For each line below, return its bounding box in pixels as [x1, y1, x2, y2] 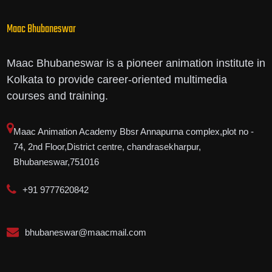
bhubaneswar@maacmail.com [24, 227, 146, 238]
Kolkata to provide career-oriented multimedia [6, 73, 227, 86]
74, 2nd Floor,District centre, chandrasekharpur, [13, 141, 201, 152]
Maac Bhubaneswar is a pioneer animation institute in [6, 57, 265, 70]
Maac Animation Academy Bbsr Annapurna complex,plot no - [13, 126, 254, 137]
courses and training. [6, 90, 108, 103]
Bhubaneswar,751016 [13, 157, 99, 168]
